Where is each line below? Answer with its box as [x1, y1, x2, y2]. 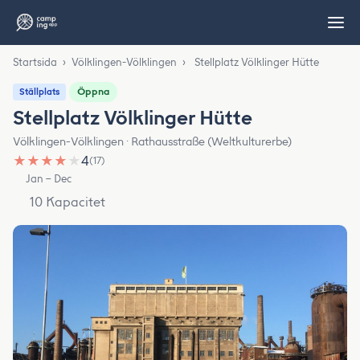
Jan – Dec [26, 173, 72, 185]
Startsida [13, 56, 57, 68]
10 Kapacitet [30, 194, 105, 210]
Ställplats [19, 87, 59, 97]
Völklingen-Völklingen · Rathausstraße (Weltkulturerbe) [13, 135, 292, 149]
